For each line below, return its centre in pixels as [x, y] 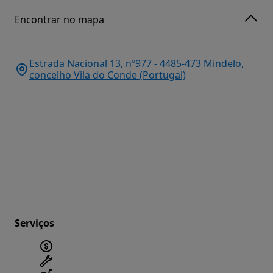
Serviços [34, 223]
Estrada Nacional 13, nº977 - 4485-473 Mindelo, [136, 64]
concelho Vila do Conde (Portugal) [108, 75]
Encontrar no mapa [59, 19]
